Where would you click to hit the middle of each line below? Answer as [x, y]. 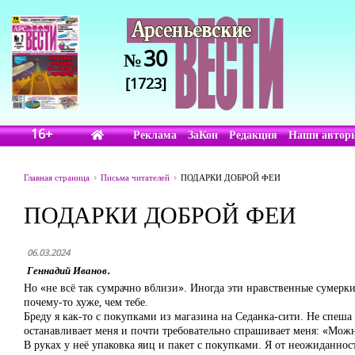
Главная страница [57, 177]
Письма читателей [135, 177]
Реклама [155, 134]
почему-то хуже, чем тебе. [86, 302]
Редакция [254, 134]
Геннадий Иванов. [68, 270]
